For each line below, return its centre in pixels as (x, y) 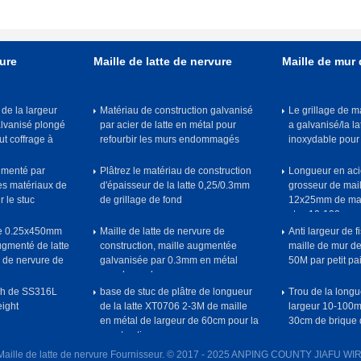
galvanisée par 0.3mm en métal (169, 260)
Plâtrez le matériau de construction (176, 171)
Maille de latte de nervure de (162, 231)
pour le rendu (129, 275)
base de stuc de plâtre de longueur (176, 292)
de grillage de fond (141, 200)
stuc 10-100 (314, 214)
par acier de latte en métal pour (168, 125)
